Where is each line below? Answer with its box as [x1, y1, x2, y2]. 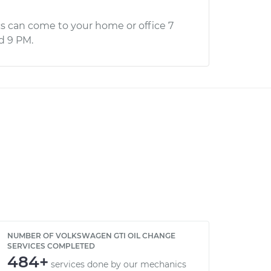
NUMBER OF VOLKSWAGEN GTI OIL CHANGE [7, 231, 175, 240]
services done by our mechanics [51, 259, 186, 270]
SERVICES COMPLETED [7, 241, 95, 250]
